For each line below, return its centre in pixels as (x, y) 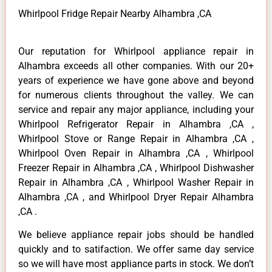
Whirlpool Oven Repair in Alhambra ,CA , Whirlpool (136, 153)
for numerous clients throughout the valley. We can (136, 95)
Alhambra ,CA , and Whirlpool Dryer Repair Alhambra (136, 197)
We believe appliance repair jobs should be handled (136, 235)
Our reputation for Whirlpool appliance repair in (136, 51)
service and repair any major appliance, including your (136, 109)
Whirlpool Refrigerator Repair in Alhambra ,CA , (136, 124)
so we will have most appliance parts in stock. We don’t (136, 264)
